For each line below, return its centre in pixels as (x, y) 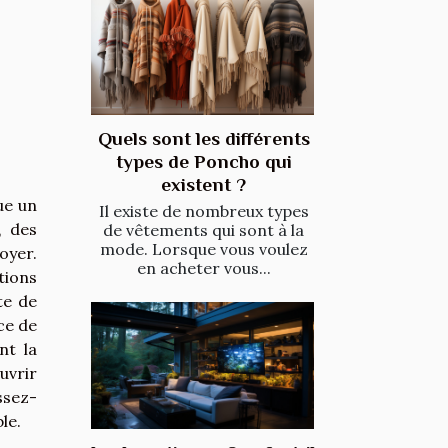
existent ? (203, 184)
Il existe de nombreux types (203, 210)
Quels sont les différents (203, 138)
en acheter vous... (203, 267)
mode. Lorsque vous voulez (203, 248)
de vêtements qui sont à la (203, 229)
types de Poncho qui (203, 161)
